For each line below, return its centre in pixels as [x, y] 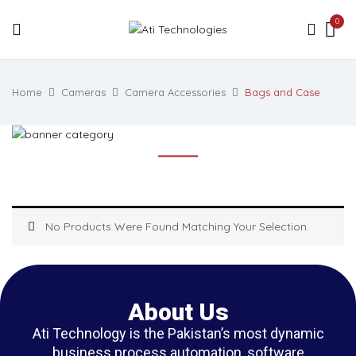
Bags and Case [282, 92]
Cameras [83, 92]
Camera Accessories [175, 92]
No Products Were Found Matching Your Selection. [177, 226]
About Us [178, 312]
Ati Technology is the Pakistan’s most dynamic [178, 333]
